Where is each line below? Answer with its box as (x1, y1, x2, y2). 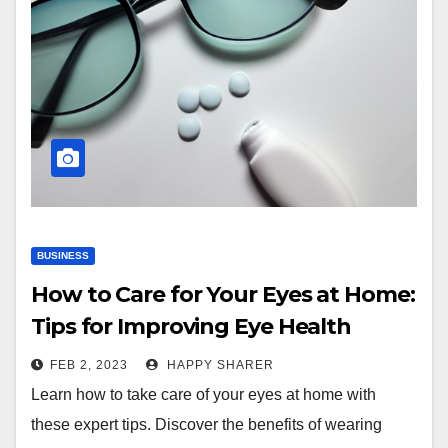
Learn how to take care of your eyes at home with (31, 386, 376, 403)
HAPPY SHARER (163, 358, 274, 372)
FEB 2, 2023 (50, 358, 128, 372)
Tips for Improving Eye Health (31, 313, 352, 340)
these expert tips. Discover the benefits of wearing (31, 416, 382, 433)
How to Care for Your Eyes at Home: (31, 281, 415, 308)
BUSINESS (37, 250, 89, 261)
